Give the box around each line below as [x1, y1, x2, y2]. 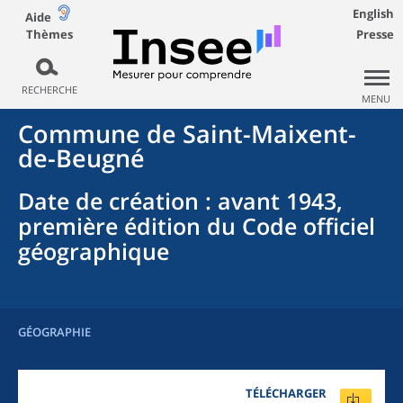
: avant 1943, [199, 185, 343, 216]
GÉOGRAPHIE [18, 324, 91, 340]
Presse [356, 26, 394, 42]
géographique [18, 236, 169, 266]
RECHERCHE [21, 83, 77, 96]
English [353, 5, 394, 22]
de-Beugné [18, 141, 145, 175]
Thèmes [25, 25, 73, 42]
